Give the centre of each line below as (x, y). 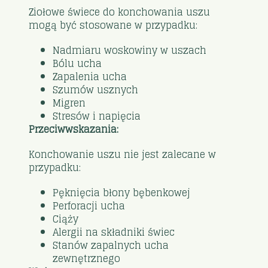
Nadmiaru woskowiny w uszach (130, 50)
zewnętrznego (87, 258)
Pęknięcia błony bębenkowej (122, 192)
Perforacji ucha (89, 205)
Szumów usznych (96, 89)
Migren (69, 103)
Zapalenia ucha (90, 76)
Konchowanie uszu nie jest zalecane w (123, 154)
